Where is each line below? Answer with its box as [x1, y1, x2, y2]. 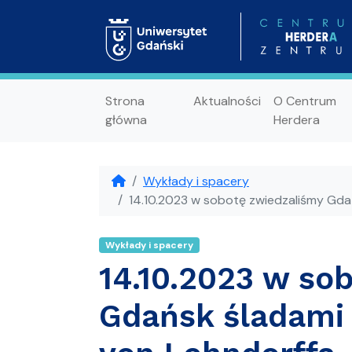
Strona [105, 92, 145, 109]
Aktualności [192, 92, 261, 109]
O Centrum [273, 92, 336, 109]
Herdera [273, 111, 320, 128]
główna [105, 111, 147, 128]
